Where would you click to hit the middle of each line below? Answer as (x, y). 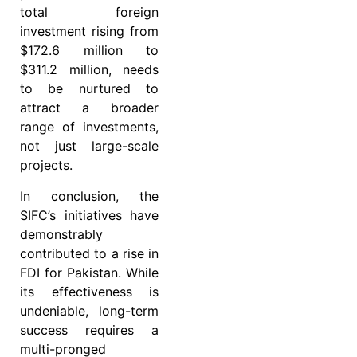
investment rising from (89, 31)
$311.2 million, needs (89, 70)
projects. (46, 165)
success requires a (89, 330)
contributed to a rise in (89, 253)
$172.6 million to (89, 51)
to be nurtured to (89, 89)
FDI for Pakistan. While (89, 272)
